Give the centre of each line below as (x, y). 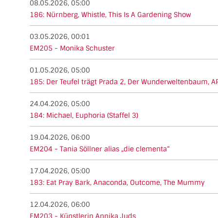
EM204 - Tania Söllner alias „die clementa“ (100, 149)
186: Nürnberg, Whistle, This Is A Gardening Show (110, 14)
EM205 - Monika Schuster (72, 48)
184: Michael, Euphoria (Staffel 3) (84, 115)
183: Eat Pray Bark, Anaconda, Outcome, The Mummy (117, 182)
